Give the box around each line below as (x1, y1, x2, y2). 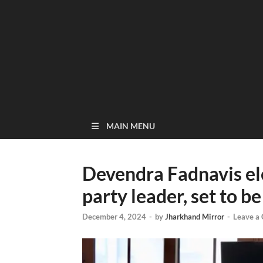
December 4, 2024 (82, 212, 146, 222)
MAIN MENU (106, 121, 155, 131)
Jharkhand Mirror (165, 212, 224, 222)
